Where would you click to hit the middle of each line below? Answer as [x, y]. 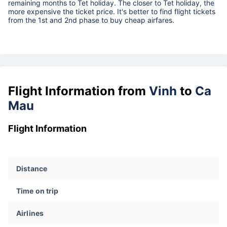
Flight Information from [79, 91]
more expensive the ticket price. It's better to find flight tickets [112, 12]
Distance [32, 169]
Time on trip [37, 191]
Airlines [30, 213]
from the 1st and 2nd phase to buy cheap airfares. [91, 20]
